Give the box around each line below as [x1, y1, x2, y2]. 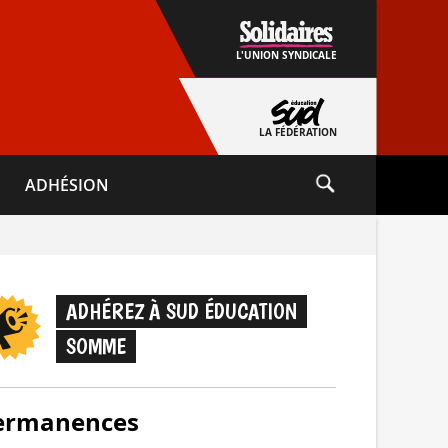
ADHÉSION [25, 174, 109, 196]
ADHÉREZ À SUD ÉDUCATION [66, 298, 297, 325]
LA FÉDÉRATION [258, 126, 337, 140]
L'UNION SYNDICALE [235, 48, 337, 62]
